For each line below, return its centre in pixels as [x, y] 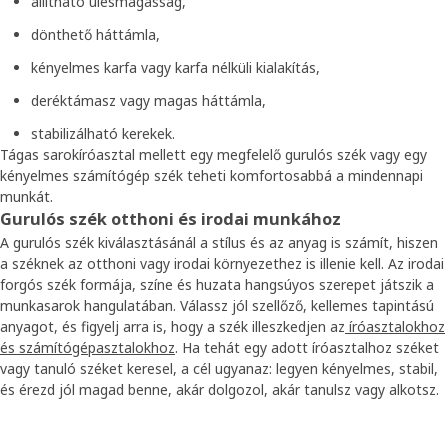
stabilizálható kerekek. [103, 133]
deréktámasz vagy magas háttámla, [148, 100]
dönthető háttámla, [95, 34]
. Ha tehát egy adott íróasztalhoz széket [307, 347]
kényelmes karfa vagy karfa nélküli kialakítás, [175, 67]
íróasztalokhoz [395, 326]
